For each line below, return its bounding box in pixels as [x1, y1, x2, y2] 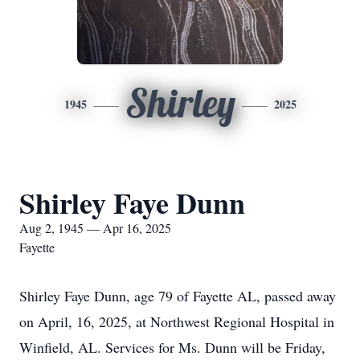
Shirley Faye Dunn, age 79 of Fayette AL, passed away [19, 286, 336, 305]
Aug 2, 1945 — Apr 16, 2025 [19, 219, 171, 236]
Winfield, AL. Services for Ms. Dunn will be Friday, [19, 337, 325, 357]
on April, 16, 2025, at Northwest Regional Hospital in [19, 312, 334, 331]
